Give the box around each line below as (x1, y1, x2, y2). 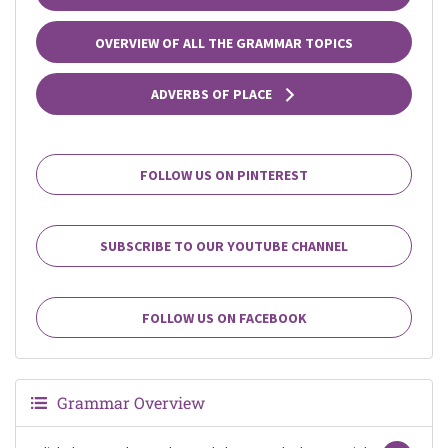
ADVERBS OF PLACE (150, 85, 275, 104)
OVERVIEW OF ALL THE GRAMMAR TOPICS (95, 33, 353, 52)
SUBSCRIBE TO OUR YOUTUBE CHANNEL (100, 237, 348, 256)
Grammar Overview (57, 392, 205, 414)
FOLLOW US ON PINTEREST (140, 165, 308, 184)
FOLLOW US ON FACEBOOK (141, 309, 307, 327)
